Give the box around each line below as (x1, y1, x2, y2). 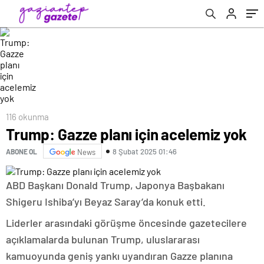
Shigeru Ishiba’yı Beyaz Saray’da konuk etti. (6, 195, 206, 208)
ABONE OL (6, 147, 37, 156)
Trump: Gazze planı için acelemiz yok (6, 125, 247, 143)
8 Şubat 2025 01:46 (113, 146, 177, 156)
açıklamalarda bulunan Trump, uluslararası (6, 233, 200, 246)
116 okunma (6, 111, 49, 122)
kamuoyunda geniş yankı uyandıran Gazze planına (6, 249, 233, 262)
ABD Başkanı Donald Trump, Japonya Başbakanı (6, 179, 225, 192)
